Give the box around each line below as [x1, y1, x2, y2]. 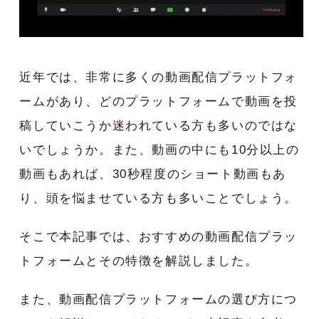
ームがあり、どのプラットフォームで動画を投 [19, 94, 298, 108]
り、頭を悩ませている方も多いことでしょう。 [19, 191, 298, 205]
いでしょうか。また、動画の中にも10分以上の [19, 142, 300, 157]
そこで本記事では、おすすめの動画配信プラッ [19, 229, 298, 244]
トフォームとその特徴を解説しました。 [19, 253, 258, 268]
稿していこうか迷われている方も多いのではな [19, 118, 298, 132]
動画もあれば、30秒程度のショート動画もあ [19, 167, 286, 181]
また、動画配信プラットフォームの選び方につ [19, 292, 298, 306]
